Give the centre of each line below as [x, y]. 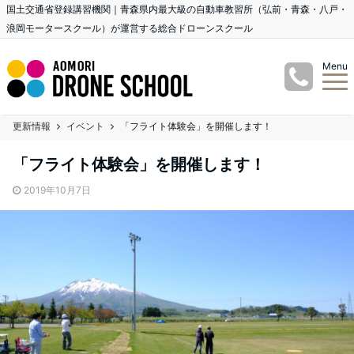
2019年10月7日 [57, 190]
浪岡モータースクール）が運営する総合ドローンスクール [130, 28]
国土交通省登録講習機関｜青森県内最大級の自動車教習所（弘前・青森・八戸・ [177, 9]
